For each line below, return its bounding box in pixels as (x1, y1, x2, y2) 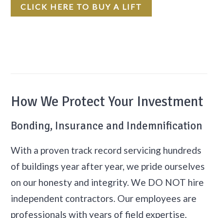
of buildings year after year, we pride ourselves (11, 161, 205, 172)
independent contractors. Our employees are (11, 193, 197, 204)
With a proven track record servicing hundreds (11, 145, 202, 156)
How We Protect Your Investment (11, 93, 204, 110)
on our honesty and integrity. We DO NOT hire (11, 177, 204, 188)
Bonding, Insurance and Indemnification (11, 119, 203, 133)
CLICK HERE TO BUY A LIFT (20, 2, 143, 12)
